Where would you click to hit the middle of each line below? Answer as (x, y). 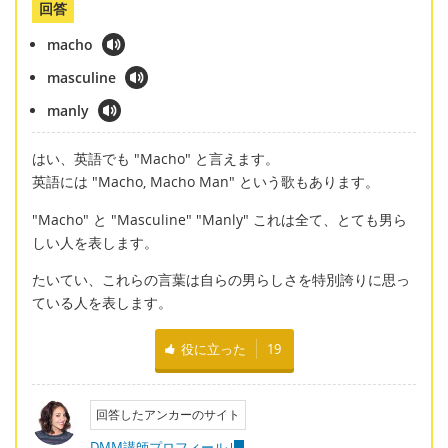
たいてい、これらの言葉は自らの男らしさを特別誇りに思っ (221, 280)
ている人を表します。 (102, 303)
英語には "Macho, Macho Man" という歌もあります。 (205, 182)
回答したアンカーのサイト (167, 414)
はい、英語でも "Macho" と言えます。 (155, 159)
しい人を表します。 (95, 242)
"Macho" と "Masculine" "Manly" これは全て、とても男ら (219, 219)
